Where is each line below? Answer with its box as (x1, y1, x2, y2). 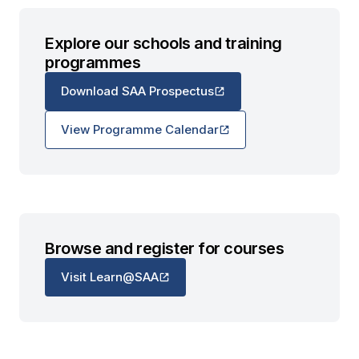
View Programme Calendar (61, 122, 219, 138)
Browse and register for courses (45, 238, 284, 258)
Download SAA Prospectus (61, 83, 214, 99)
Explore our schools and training (45, 33, 282, 53)
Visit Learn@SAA (61, 269, 159, 285)
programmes (45, 52, 141, 72)
